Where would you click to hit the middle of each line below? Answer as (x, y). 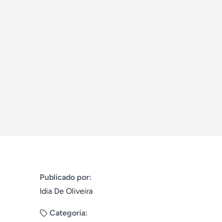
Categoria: (69, 213)
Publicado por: (66, 177)
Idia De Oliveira (66, 191)
